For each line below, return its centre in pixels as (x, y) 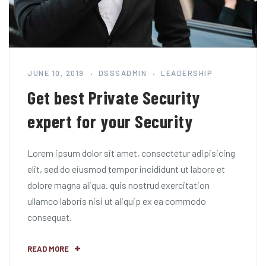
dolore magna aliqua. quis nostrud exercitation (118, 185)
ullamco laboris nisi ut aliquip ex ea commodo (117, 201)
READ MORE (48, 249)
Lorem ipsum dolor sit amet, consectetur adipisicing (131, 153)
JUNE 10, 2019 (56, 73)
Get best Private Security (114, 98)
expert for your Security (110, 121)
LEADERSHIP (187, 73)
